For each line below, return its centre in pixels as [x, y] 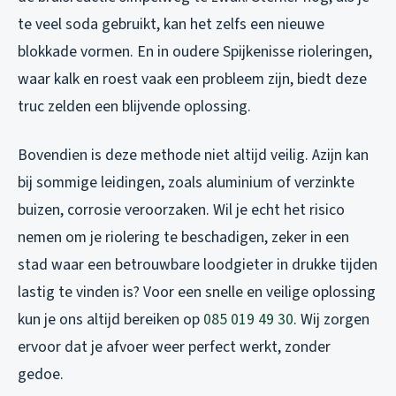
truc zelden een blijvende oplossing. [134, 106]
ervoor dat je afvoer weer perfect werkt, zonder [174, 346]
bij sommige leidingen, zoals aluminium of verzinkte [186, 182]
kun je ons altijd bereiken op [110, 319]
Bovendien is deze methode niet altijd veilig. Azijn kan [193, 155]
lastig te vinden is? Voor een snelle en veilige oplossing [197, 292]
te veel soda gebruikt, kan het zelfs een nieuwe [171, 24]
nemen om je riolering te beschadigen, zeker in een [183, 237]
